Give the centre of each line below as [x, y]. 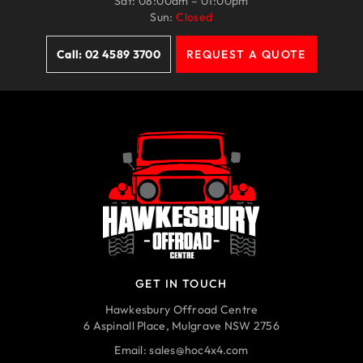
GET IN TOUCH [181, 284]
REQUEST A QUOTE [246, 55]
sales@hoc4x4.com [199, 350]
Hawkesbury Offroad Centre [181, 310]
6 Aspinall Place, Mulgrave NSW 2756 [181, 326]
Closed [194, 17]
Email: [132, 350]
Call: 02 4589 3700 [109, 55]
